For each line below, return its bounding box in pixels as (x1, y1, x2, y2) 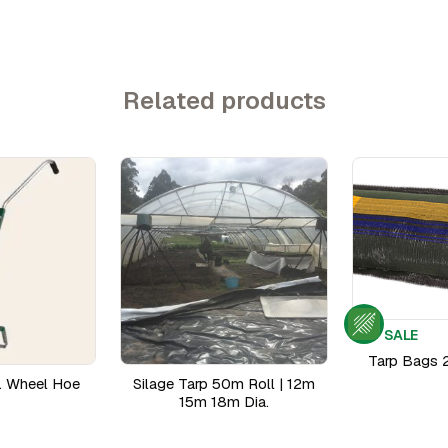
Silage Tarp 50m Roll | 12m (133, 374, 315, 393)
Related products (122, 85, 326, 116)
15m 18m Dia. (179, 392, 269, 411)
